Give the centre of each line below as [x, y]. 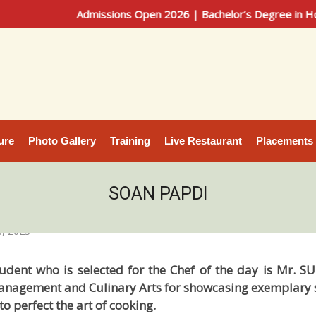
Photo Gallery [62, 141]
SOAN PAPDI [158, 194]
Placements [285, 141]
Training [130, 141]
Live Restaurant [203, 141]
